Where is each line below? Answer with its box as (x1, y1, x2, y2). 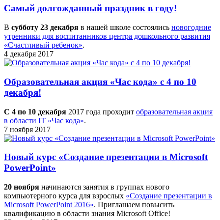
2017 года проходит (66, 107, 136, 116)
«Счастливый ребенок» (4, 41, 82, 50)
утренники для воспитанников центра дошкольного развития (4, 32, 210, 41)
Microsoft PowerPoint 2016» (4, 200, 94, 209)
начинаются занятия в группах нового (39, 182, 169, 191)
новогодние (171, 23, 211, 32)
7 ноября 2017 (4, 125, 51, 134)
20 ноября (4, 182, 39, 191)
